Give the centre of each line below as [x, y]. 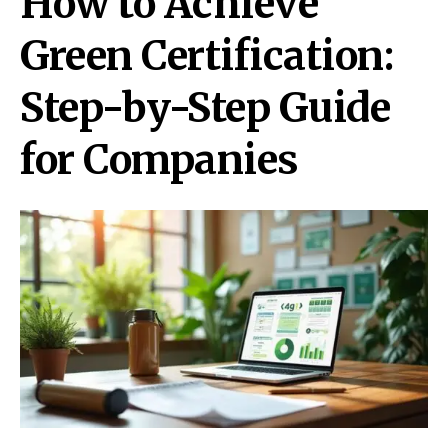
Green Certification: [206, 55]
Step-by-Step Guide [205, 107]
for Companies [159, 159]
